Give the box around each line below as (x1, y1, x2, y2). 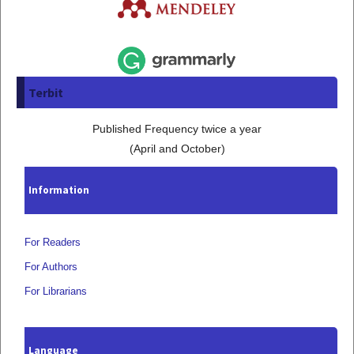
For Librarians (24, 285, 87, 298)
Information (28, 183, 89, 198)
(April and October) (129, 142, 225, 156)
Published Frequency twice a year (92, 122, 262, 136)
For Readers (24, 236, 81, 249)
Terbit (28, 85, 63, 101)
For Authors (24, 261, 77, 273)
